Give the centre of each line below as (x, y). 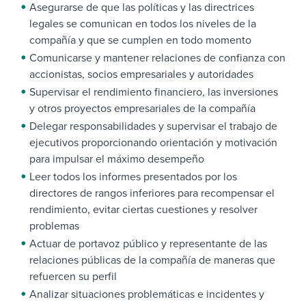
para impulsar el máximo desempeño (117, 159)
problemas (54, 226)
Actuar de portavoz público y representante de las (148, 244)
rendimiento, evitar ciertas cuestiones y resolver (143, 210)
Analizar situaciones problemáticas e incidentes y (147, 295)
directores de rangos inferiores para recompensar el (152, 194)
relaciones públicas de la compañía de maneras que (152, 261)
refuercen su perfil (73, 277)
